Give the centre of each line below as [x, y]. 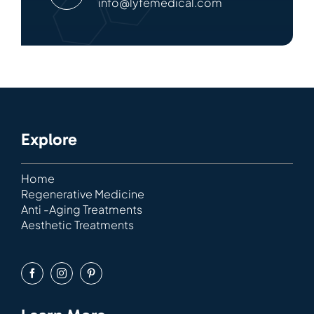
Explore [49, 139]
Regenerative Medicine [82, 193]
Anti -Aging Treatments [81, 209]
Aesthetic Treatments [77, 224]
